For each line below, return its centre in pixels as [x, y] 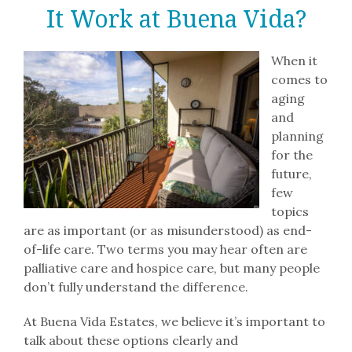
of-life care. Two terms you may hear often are [165, 249]
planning [297, 136]
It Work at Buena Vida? [176, 18]
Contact [44, 157]
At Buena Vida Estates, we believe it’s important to [174, 321]
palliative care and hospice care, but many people [171, 268]
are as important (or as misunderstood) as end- [167, 230]
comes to [299, 79]
